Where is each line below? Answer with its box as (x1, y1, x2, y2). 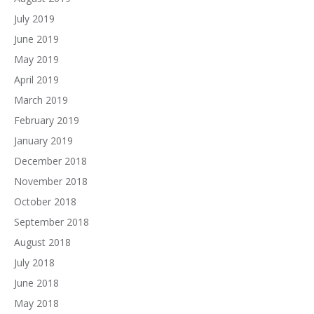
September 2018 (14, 215, 89, 229)
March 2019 (14, 93, 68, 107)
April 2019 (14, 73, 59, 87)
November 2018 (14, 175, 88, 189)
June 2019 (14, 32, 59, 46)
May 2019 (14, 53, 59, 67)
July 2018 (14, 256, 55, 270)
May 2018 (14, 296, 59, 310)
